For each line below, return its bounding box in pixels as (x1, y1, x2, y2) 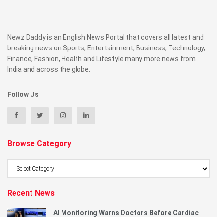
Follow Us (7, 90, 39, 98)
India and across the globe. (7, 65, 90, 73)
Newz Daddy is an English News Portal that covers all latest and (7, 33, 204, 41)
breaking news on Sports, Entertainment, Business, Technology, (7, 44, 205, 52)
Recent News (7, 188, 55, 198)
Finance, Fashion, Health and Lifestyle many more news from (7, 54, 196, 62)
